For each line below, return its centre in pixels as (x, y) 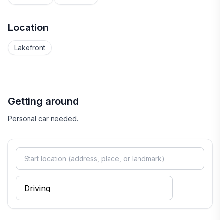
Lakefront (30, 47)
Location (28, 27)
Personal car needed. (43, 119)
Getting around (43, 101)
